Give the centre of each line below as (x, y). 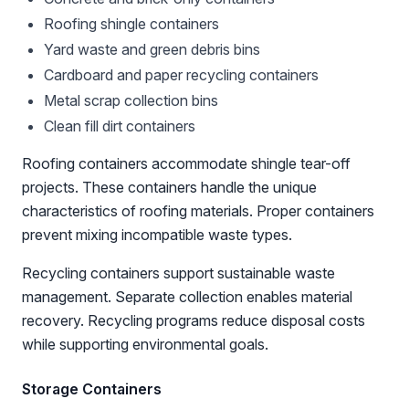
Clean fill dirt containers (120, 126)
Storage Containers (92, 389)
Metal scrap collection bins (131, 100)
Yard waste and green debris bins (152, 49)
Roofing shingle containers (131, 24)
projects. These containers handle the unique (169, 187)
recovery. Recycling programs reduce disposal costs (194, 320)
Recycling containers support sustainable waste (178, 273)
